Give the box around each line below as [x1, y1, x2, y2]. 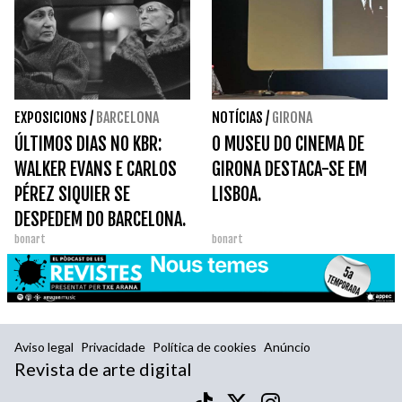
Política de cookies [153, 339, 257, 355]
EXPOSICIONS [14, 109, 87, 127]
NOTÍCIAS [212, 109, 263, 127]
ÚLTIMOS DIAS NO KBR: [14, 133, 162, 156]
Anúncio [264, 339, 310, 355]
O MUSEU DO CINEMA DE [212, 133, 364, 156]
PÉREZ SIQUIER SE [14, 183, 130, 206]
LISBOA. [212, 183, 261, 206]
